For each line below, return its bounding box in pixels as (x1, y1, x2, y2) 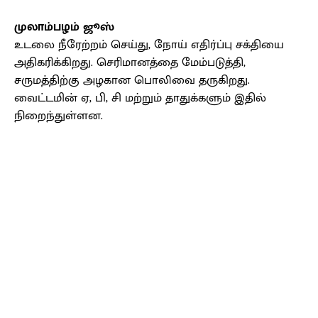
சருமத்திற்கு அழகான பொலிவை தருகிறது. (14, 70, 250, 91)
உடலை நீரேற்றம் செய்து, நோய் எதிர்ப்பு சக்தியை (14, 35, 284, 55)
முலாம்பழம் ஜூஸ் (14, 17, 114, 38)
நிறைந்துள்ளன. (14, 106, 103, 126)
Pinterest (192, 184, 222, 197)
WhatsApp (278, 184, 310, 197)
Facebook (48, 184, 79, 197)
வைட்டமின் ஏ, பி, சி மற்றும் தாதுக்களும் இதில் (14, 88, 266, 109)
